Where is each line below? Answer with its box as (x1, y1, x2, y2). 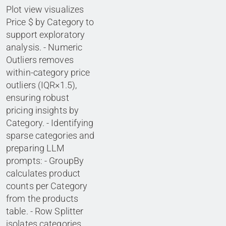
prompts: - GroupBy (6, 155, 84, 166)
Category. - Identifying (6, 118, 94, 129)
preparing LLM (6, 143, 65, 154)
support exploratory (6, 29, 85, 40)
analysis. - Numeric (6, 42, 83, 53)
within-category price (6, 67, 90, 78)
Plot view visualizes (6, 4, 84, 15)
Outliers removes (6, 54, 74, 66)
